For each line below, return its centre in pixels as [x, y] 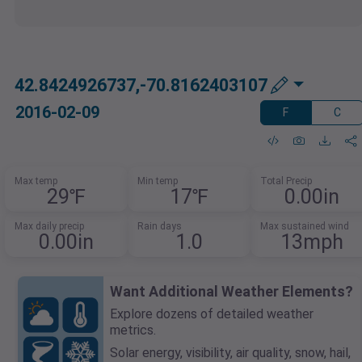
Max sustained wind [304, 227]
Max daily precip [50, 227]
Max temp [36, 181]
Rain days [160, 227]
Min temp [158, 181]
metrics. [133, 330]
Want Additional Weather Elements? [232, 292]
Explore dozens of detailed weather [212, 314]
